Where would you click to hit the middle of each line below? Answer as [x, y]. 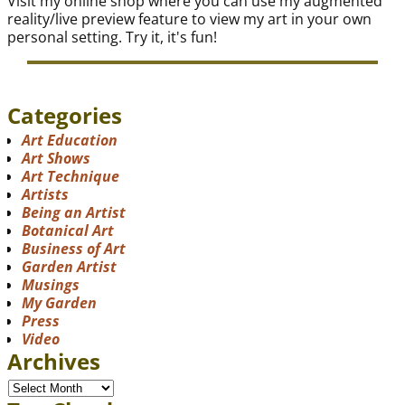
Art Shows [56, 159]
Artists [45, 195]
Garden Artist [69, 267]
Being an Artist [74, 213]
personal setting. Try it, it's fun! [112, 37]
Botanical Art [68, 231]
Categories [65, 115]
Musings [51, 285]
